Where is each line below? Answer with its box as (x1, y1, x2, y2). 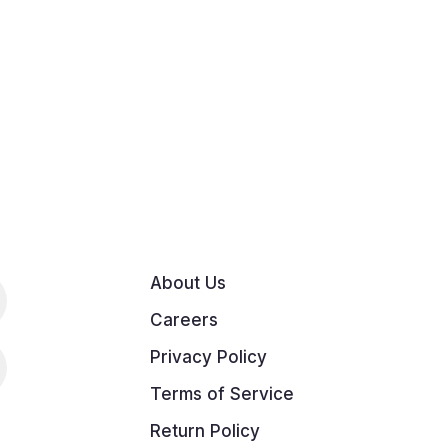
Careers (150, 310, 218, 331)
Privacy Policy (150, 347, 267, 368)
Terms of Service (150, 384, 294, 405)
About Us (150, 273, 226, 294)
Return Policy (150, 421, 260, 442)
